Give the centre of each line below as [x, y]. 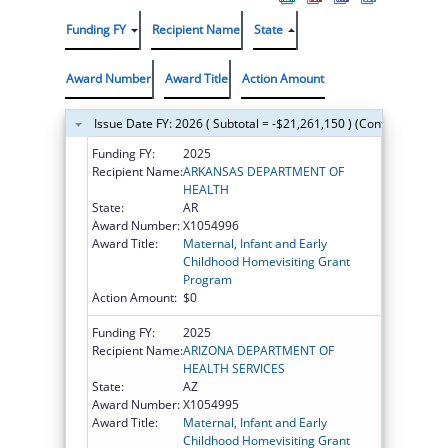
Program [207, 279]
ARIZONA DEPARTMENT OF [258, 350]
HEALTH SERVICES [234, 368]
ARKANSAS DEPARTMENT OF [263, 171]
